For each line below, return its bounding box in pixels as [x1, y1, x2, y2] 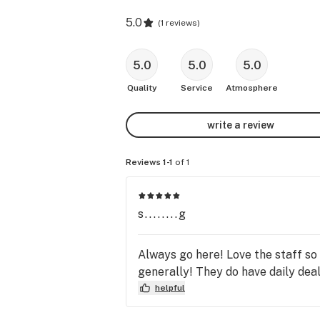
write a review [207, 119, 274, 131]
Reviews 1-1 [126, 157, 173, 167]
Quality [126, 83, 157, 93]
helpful [155, 282, 185, 293]
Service [181, 83, 213, 93]
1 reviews [161, 18, 197, 28]
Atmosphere [226, 83, 278, 93]
